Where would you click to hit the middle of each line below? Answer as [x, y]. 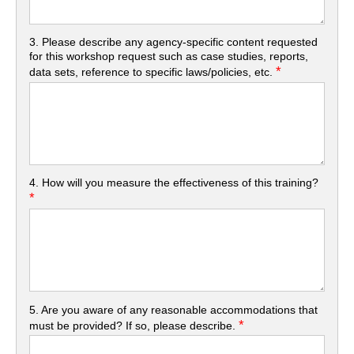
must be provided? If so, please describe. [134, 325]
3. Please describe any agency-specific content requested [174, 41]
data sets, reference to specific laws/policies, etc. [153, 72]
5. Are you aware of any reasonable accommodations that [174, 309]
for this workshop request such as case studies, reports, [169, 56]
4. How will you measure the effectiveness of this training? [174, 183]
